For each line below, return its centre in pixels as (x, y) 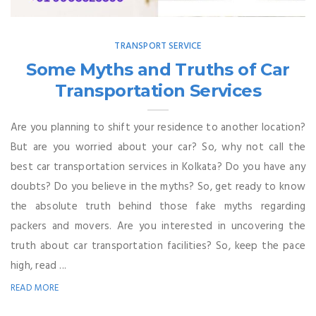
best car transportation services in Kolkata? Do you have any (158, 167)
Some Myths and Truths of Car (158, 69)
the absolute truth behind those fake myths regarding (158, 206)
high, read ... (39, 266)
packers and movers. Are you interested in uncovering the (158, 226)
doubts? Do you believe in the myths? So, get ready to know (158, 187)
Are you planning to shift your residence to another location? (158, 127)
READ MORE (35, 288)
